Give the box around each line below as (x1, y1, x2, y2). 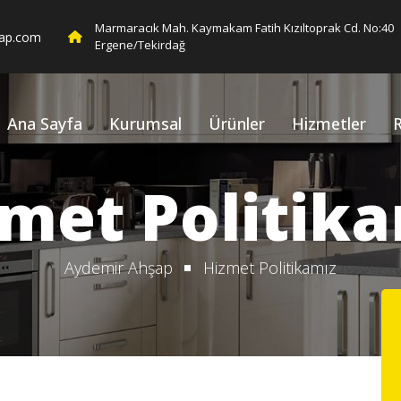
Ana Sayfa (7, 113, 82, 134)
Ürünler (209, 113, 265, 134)
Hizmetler (292, 113, 366, 134)
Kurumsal (109, 113, 182, 134)
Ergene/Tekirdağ (95, 37, 186, 53)
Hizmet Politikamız (203, 257, 337, 278)
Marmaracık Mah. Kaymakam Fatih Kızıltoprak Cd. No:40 (95, 20, 395, 36)
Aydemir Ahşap (64, 257, 173, 278)
